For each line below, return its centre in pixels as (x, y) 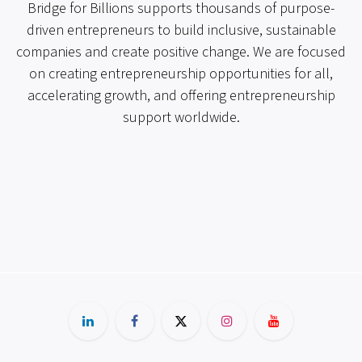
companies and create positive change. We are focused (181, 53)
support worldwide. (181, 118)
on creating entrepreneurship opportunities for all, (181, 74)
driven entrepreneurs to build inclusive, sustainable (181, 31)
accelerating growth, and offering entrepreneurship (181, 96)
